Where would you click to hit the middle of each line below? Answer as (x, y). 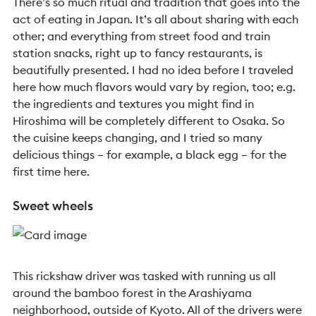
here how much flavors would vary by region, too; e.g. (154, 87)
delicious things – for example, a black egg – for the (150, 154)
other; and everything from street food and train (141, 36)
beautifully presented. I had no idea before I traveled (153, 70)
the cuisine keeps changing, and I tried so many (138, 138)
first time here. (51, 171)
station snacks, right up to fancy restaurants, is (138, 53)
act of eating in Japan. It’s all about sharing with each (156, 19)
